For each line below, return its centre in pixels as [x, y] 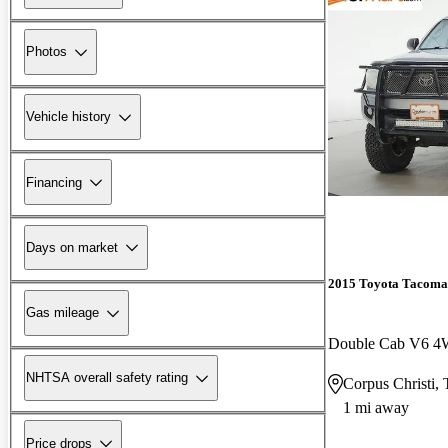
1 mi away [376, 407]
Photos [46, 52]
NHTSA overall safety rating [107, 378]
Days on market [72, 247]
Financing [54, 182]
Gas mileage [62, 313]
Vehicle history [68, 117]
